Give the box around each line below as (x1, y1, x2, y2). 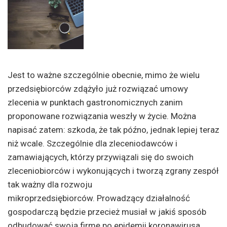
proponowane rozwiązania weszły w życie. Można (8, 110, 196, 121)
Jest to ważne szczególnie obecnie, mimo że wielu (8, 69, 200, 80)
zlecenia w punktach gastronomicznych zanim (8, 97, 183, 107)
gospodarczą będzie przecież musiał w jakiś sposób (8, 206, 206, 217)
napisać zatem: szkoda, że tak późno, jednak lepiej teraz (8, 124, 219, 135)
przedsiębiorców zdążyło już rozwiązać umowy (8, 83, 188, 94)
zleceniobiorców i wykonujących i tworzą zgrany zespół (8, 165, 219, 176)
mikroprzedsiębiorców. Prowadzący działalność (8, 193, 190, 203)
